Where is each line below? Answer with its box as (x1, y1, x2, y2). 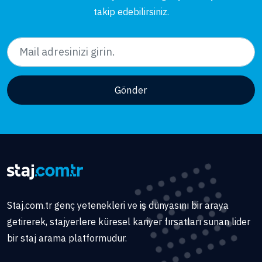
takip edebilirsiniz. (93, 6, 169, 18)
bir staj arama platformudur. (7, 232, 127, 244)
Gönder (115, 83, 147, 96)
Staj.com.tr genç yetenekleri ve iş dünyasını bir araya (7, 199, 229, 211)
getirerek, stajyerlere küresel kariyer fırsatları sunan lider (7, 215, 250, 227)
